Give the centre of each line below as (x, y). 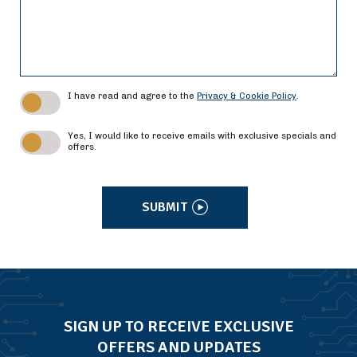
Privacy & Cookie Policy (247, 96)
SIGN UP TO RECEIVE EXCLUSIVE (178, 326)
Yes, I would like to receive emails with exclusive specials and (202, 136)
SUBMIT (164, 208)
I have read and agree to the (132, 96)
